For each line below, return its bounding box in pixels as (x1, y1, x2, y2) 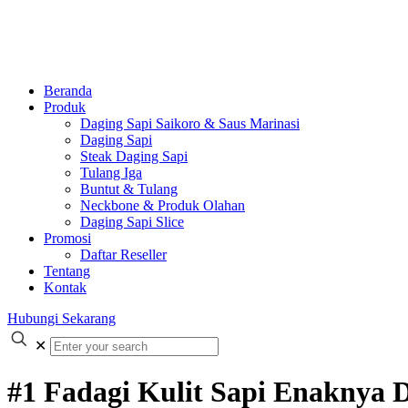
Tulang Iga (80, 165, 142, 180)
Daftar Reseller (80, 247, 167, 262)
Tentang (44, 263, 90, 279)
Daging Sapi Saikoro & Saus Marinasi (80, 116, 300, 131)
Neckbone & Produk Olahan (80, 198, 245, 213)
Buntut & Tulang (80, 181, 178, 197)
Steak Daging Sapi (80, 148, 188, 164)
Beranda (44, 83, 92, 98)
